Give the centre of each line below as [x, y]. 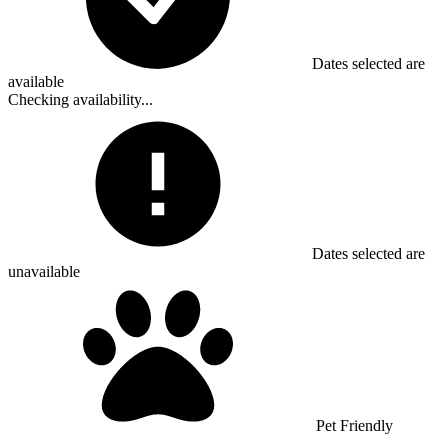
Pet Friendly [350, 425]
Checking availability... [80, 99]
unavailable [44, 271]
